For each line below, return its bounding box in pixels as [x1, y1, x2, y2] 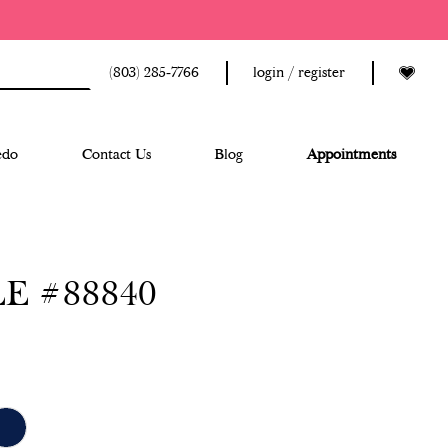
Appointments [307, 146, 396, 165]
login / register [253, 64, 345, 83]
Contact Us [81, 146, 151, 165]
